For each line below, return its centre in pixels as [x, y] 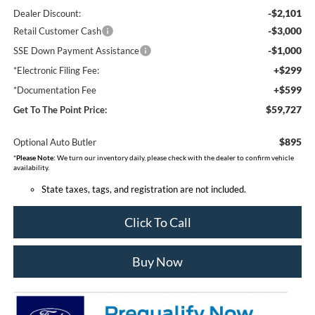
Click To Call [157, 222]
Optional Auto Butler [54, 142]
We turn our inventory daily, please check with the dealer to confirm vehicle [174, 157]
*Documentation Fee [54, 90]
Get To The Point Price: [60, 109]
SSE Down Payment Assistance [76, 50]
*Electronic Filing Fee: [56, 70]
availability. [31, 167]
